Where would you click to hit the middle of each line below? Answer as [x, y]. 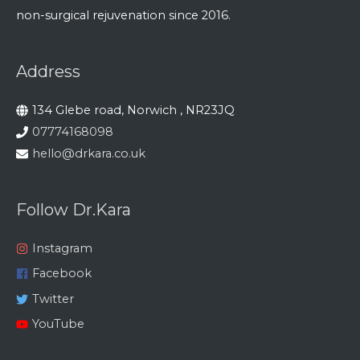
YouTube [58, 323]
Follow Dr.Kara [74, 209]
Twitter [53, 299]
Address [48, 71]
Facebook [61, 274]
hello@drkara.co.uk [89, 153]
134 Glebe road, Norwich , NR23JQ [133, 110]
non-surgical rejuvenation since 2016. [123, 16]
